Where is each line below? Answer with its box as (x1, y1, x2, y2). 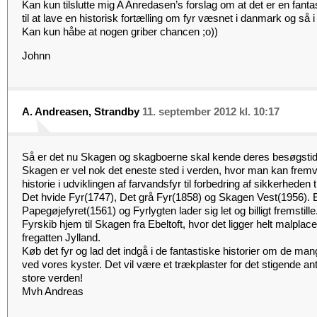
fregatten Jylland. (22, 231, 100, 243)
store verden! (22, 272, 83, 284)
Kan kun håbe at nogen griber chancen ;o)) (22, 25, 218, 38)
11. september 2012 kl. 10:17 (142, 105, 279, 117)
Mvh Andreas (22, 285, 83, 297)
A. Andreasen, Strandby (22, 105, 139, 117)
